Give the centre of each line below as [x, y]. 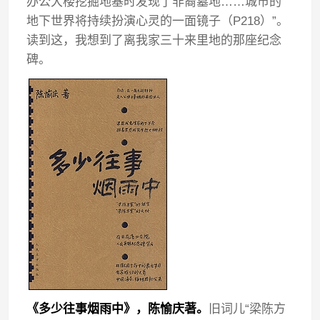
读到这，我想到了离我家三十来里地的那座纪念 [154, 40]
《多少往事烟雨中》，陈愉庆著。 [118, 309]
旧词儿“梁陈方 [247, 309]
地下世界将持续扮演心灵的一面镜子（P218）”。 [158, 21]
